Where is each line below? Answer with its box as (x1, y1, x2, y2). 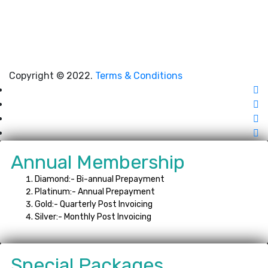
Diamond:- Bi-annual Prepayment (35, 173, 165, 184)
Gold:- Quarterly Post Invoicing (35, 199, 153, 209)
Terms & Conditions (95, 69, 182, 81)
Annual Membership (11, 150, 185, 173)
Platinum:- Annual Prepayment (35, 186, 155, 197)
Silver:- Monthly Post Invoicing (35, 211, 151, 222)
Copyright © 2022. (9, 69, 95, 81)
